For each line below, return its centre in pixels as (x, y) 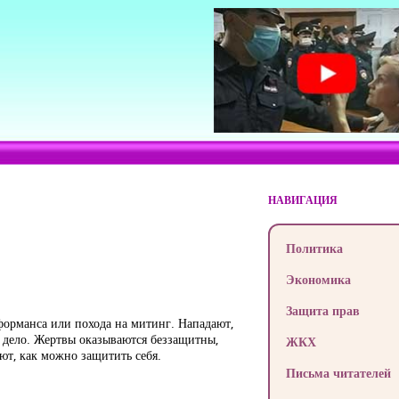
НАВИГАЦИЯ (302, 200)
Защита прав (322, 310)
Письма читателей (338, 373)
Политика (314, 248)
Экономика (318, 279)
